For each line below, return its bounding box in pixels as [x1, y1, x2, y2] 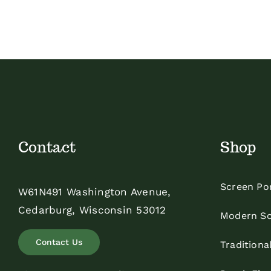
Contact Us [35, 237, 82, 247]
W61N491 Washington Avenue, [18, 186, 171, 198]
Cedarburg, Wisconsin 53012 [18, 204, 166, 217]
